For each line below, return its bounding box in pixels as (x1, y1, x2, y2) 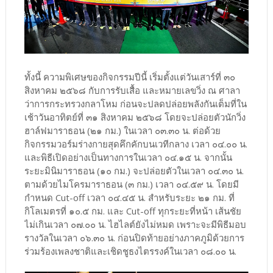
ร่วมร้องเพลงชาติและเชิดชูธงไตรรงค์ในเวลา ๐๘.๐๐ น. (24, 244, 239, 257)
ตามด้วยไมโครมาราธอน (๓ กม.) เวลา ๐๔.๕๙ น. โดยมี (24, 177, 239, 190)
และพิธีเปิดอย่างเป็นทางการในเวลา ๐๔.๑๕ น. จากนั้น (24, 151, 232, 163)
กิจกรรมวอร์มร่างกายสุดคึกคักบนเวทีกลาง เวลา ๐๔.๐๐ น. (24, 137, 247, 150)
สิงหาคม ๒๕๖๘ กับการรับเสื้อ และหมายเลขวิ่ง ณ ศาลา (24, 83, 240, 96)
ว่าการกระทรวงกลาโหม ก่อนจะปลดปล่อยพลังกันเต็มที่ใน (24, 97, 247, 110)
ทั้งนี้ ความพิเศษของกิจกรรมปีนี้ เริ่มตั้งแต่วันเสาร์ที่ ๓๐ (24, 70, 235, 83)
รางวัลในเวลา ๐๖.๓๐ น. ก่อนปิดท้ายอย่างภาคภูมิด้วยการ (24, 231, 244, 244)
